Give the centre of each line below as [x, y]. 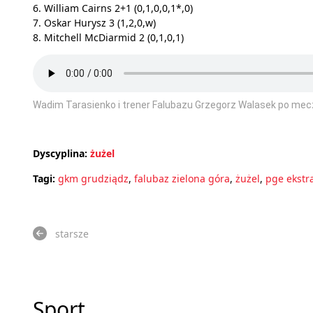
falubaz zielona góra [182, 178]
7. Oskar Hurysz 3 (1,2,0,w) [94, 23]
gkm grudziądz [93, 178]
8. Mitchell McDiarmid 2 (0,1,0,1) [108, 38]
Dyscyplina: [60, 153]
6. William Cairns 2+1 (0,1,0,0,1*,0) [113, 8]
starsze [72, 233]
